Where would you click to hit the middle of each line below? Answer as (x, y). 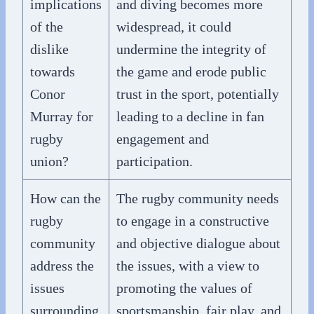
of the (47, 26)
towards (53, 71)
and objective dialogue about (198, 243)
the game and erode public (191, 71)
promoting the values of (184, 288)
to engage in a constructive (193, 220)
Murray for (62, 116)
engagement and (163, 138)
